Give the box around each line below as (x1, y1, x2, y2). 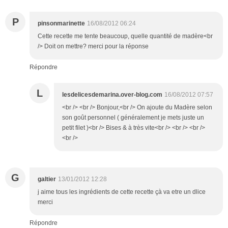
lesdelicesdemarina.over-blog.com (62, 91, 162, 99)
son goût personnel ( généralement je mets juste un (62, 114, 204, 122)
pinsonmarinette (38, 20, 85, 27)
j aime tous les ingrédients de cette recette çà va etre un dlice (38, 188, 206, 196)
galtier (38, 176, 56, 183)
